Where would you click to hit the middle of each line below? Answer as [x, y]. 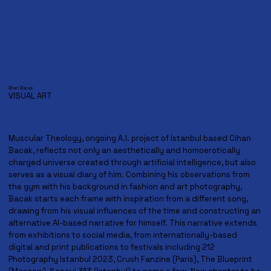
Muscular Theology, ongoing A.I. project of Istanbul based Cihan [129, 139]
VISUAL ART [30, 96]
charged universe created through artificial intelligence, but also [132, 163]
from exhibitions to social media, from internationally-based [122, 235]
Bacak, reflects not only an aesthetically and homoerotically [124, 151]
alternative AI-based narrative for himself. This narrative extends [132, 223]
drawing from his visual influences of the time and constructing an [134, 211]
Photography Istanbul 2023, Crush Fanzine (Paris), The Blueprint [130, 260]
